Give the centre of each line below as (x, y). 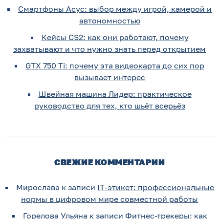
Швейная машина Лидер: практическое (115, 94)
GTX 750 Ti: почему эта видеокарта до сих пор (115, 65)
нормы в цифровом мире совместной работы (109, 199)
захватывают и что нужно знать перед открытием (109, 49)
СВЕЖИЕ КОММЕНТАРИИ (109, 162)
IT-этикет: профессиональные (155, 187)
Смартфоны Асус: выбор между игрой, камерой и (115, 9)
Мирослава (38, 187)
